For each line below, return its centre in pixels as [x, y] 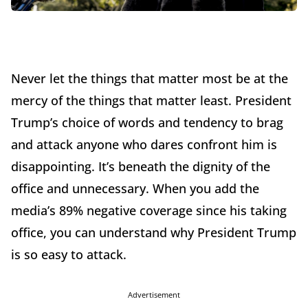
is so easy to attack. [69, 255]
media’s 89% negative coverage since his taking [149, 211]
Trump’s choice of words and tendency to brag [147, 123]
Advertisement [154, 295]
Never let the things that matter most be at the [150, 79]
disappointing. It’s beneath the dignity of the [141, 167]
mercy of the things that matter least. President [151, 101]
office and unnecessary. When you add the [135, 189]
